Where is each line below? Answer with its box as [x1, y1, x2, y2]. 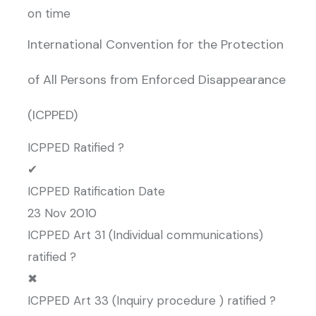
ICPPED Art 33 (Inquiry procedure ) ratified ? [28, 293, 276, 308]
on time [28, 6, 71, 21]
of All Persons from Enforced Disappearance [28, 71, 286, 88]
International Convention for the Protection [28, 36, 284, 53]
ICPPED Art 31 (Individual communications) [28, 227, 263, 243]
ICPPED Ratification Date [28, 183, 165, 199]
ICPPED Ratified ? [28, 140, 124, 155]
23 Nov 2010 [28, 205, 97, 221]
